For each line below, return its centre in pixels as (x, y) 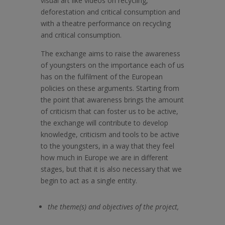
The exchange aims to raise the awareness (110, 54)
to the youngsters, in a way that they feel (107, 146)
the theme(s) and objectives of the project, (113, 207)
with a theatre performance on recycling (105, 24)
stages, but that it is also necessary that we (111, 169)
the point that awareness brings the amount (112, 100)
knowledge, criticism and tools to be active (110, 135)
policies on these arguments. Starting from (110, 88)
